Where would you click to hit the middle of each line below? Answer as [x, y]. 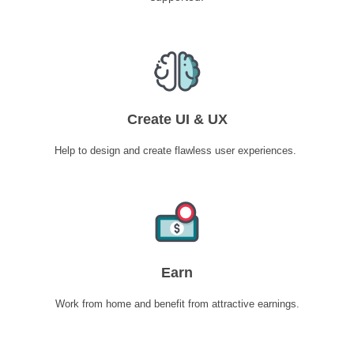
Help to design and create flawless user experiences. [177, 150]
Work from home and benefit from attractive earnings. [177, 303]
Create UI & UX [177, 119]
